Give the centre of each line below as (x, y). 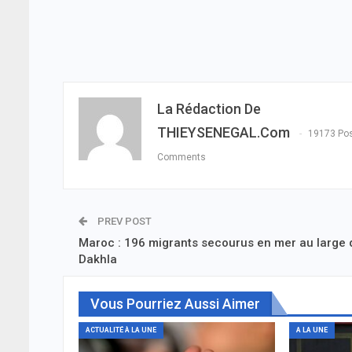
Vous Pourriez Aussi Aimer (175, 304)
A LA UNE (312, 330)
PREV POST (123, 222)
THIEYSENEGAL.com (224, 133)
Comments (181, 158)
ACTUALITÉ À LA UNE (121, 330)
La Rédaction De (209, 109)
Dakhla (98, 260)
